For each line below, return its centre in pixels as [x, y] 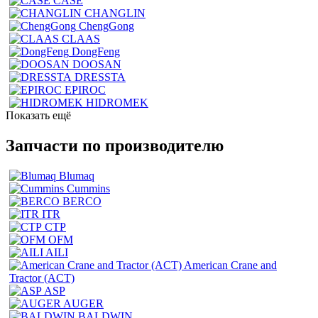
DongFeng [96, 51]
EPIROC [85, 89]
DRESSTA [100, 77]
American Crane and [230, 265]
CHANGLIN [115, 13]
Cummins [88, 188]
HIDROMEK [117, 102]
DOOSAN [97, 64]
